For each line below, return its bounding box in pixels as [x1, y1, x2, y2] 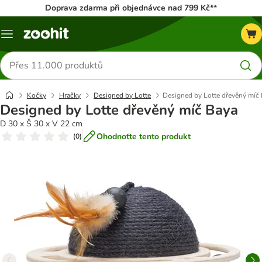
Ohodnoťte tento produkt [96, 130, 191, 142]
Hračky [59, 91, 81, 100]
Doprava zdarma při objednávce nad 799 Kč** [45, 2, 217, 13]
